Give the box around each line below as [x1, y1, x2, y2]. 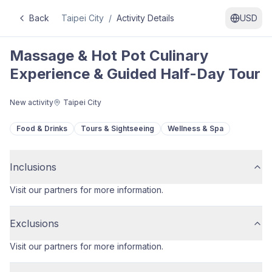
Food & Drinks [16, 124, 67, 133]
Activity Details [117, 13, 174, 23]
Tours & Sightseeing [81, 124, 154, 133]
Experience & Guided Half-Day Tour [10, 65, 260, 83]
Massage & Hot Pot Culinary [10, 47, 208, 64]
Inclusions [10, 161, 56, 173]
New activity [10, 98, 53, 107]
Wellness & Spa [168, 124, 223, 133]
